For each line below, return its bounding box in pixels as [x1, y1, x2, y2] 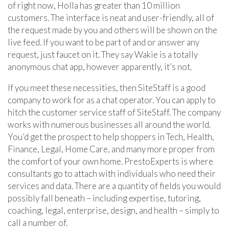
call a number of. [8, 217, 67, 228]
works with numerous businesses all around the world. [8, 119, 211, 130]
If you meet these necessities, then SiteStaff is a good [8, 82, 205, 93]
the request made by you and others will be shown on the [8, 24, 217, 35]
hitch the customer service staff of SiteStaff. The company [8, 106, 221, 118]
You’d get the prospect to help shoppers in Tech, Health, [8, 131, 214, 142]
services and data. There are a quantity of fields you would [8, 180, 221, 191]
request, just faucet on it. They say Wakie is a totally [8, 49, 198, 60]
